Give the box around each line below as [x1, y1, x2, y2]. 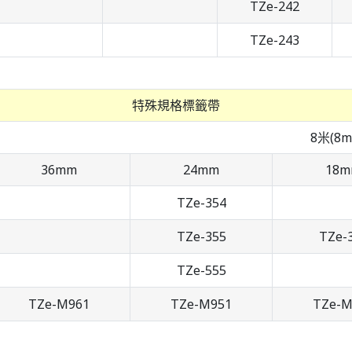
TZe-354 [176, 194, 226, 212]
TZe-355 [176, 228, 226, 246]
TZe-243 [250, 31, 299, 49]
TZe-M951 [170, 295, 232, 313]
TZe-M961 [28, 295, 90, 313]
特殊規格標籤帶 [132, 97, 220, 115]
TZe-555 [176, 262, 226, 280]
